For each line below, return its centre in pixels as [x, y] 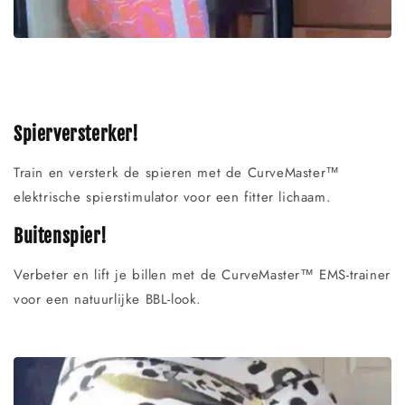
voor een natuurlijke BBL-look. [108, 300]
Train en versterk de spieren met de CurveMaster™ [177, 173]
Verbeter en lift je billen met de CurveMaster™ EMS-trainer [202, 275]
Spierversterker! [76, 134]
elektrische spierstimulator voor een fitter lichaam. [173, 198]
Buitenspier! [61, 236]
